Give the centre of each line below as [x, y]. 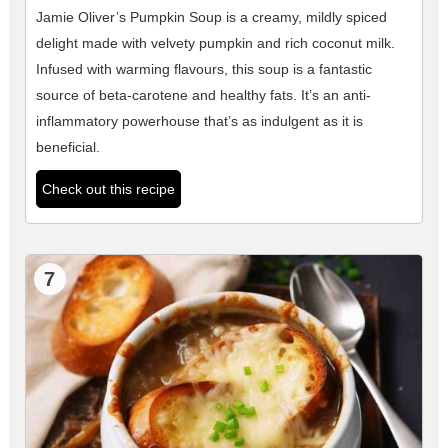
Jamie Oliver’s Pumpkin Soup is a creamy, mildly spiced [211, 17]
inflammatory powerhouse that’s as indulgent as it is [199, 121]
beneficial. [67, 147]
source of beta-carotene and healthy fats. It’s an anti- [203, 95]
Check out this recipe [108, 189]
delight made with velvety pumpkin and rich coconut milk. [215, 43]
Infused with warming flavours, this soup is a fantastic [203, 69]
